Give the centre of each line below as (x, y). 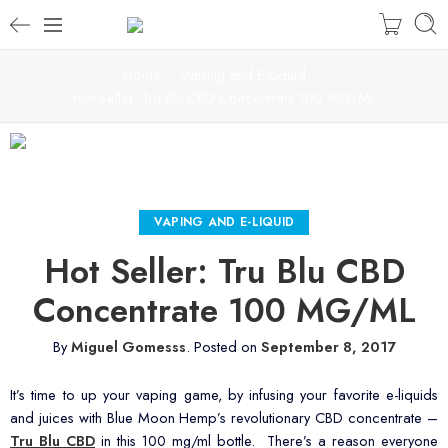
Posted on (225, 346)
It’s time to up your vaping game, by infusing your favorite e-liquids (224, 394)
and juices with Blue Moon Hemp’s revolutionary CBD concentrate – (224, 417)
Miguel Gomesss (128, 346)
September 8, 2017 (328, 346)
